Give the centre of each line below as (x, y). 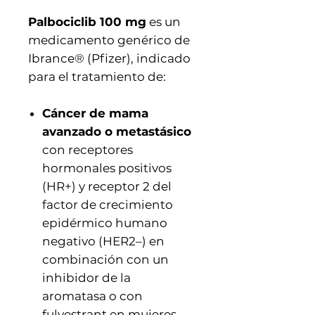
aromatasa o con (92, 296)
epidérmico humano (105, 223)
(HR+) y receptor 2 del (107, 186)
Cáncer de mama (95, 113)
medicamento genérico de (109, 40)
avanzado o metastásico (117, 131)
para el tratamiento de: (97, 76)
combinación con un (105, 259)
